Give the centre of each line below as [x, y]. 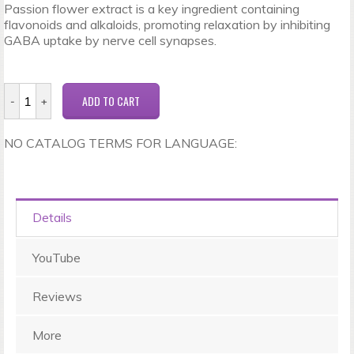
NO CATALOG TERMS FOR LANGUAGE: [121, 143]
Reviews [57, 296]
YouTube [56, 258]
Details [52, 217]
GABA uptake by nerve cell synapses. [110, 40]
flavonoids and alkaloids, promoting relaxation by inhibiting [167, 24]
